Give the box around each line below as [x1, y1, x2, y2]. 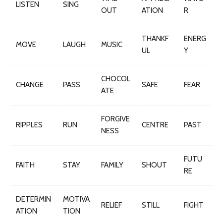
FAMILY [101, 161, 123, 169]
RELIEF [101, 201, 122, 210]
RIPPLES [16, 120, 43, 129]
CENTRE [142, 120, 168, 129]
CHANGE [16, 80, 44, 89]
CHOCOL [101, 74, 130, 83]
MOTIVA [63, 195, 90, 204]
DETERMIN [16, 195, 51, 204]
